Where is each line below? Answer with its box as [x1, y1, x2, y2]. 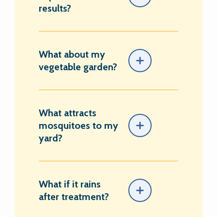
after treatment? [39, 190, 109, 202]
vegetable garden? [39, 61, 117, 73]
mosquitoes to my [39, 119, 118, 131]
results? [39, 2, 71, 14]
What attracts [39, 107, 96, 119]
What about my [39, 48, 105, 60]
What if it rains [39, 178, 101, 190]
